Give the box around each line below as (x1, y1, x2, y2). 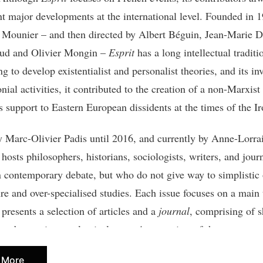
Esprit (109, 45, 134, 59)
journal (159, 204, 190, 218)
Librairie (11, 240, 49, 254)
